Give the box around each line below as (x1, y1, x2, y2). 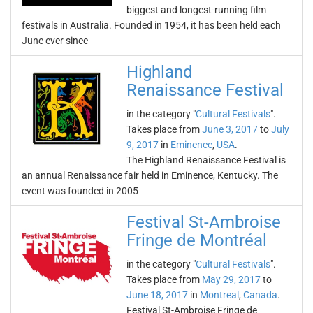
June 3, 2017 (202, 124, 258, 135)
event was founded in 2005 (22, 185, 138, 196)
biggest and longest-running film (126, 4, 266, 15)
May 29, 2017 (202, 274, 261, 285)
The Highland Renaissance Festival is (126, 154, 286, 166)
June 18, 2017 (126, 289, 188, 300)
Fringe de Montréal (126, 231, 267, 250)
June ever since (22, 35, 88, 46)
